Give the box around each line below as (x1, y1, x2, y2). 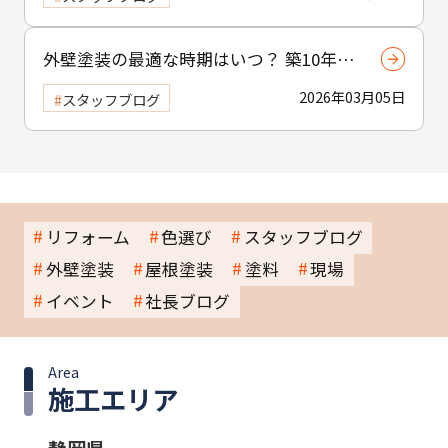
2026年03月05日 (299, 86, 405, 108)
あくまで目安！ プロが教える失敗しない (43, 72, 353, 97)
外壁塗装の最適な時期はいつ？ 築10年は (43, 46, 354, 71)
